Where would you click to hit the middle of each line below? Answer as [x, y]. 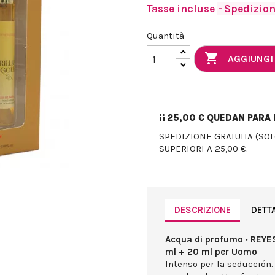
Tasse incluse [182, 9]
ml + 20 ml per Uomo [211, 252]
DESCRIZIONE [203, 210]
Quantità [165, 36]
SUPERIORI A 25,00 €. [203, 149]
